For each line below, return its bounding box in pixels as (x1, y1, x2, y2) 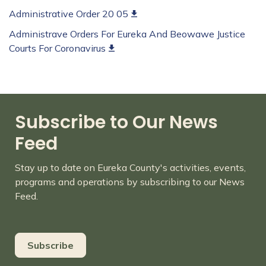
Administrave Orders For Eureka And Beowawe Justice (9, 28, 245, 40)
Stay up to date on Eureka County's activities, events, (15, 161, 246, 174)
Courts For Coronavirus (9, 42, 106, 55)
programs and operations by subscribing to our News (15, 176, 245, 188)
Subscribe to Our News (15, 110, 218, 135)
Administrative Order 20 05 (9, 8, 128, 20)
